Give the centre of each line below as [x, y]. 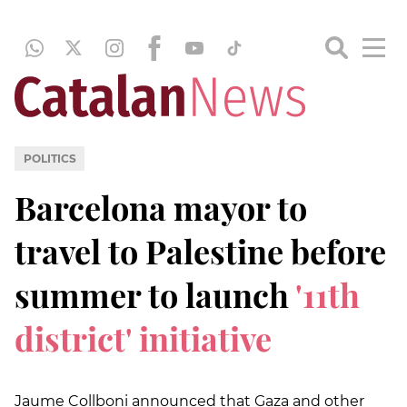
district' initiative [143, 338]
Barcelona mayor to [161, 207]
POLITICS [50, 158]
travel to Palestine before [200, 250]
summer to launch [152, 294]
